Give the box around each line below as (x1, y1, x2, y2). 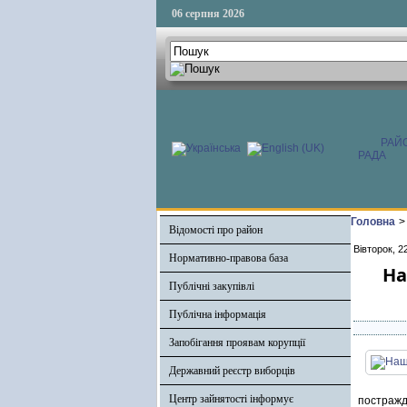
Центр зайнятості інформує (169, 392, 293, 405)
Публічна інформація (169, 308, 266, 321)
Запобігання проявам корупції (169, 336, 305, 349)
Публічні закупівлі (169, 280, 254, 293)
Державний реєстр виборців (169, 364, 295, 377)
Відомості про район (169, 223, 263, 236)
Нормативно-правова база (169, 252, 288, 264)
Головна (351, 215, 395, 228)
